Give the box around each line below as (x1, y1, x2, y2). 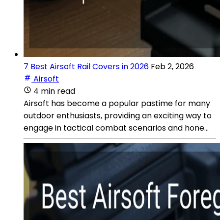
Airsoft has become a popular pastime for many (24, 97, 210, 109)
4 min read (33, 85, 75, 97)
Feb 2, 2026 (151, 60, 194, 72)
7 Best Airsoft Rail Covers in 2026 (24, 60, 149, 72)
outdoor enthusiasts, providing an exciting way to (24, 110, 212, 121)
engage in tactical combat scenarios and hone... (24, 122, 209, 134)
